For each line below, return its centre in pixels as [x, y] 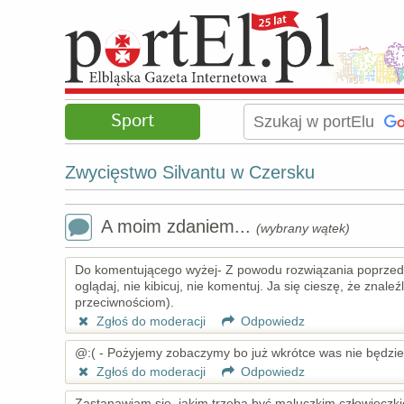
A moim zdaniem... [179, 226]
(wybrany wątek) [303, 228]
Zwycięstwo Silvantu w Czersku [190, 172]
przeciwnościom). [124, 302]
